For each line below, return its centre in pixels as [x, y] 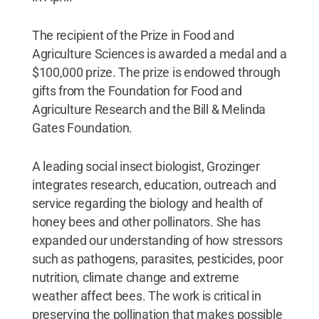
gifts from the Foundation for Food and [137, 90]
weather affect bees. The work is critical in [146, 296]
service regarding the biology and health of [147, 203]
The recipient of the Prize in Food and [133, 35]
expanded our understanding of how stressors [157, 240]
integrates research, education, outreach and [154, 184]
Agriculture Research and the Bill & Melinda [149, 109]
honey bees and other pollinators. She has [146, 221]
